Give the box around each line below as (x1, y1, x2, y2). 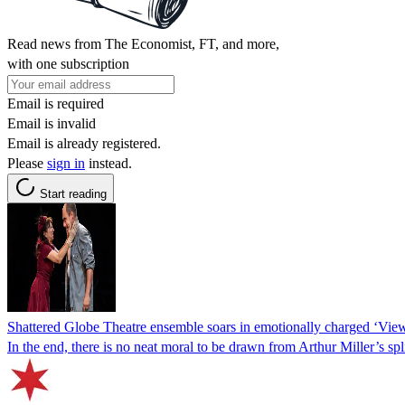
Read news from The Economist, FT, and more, (7, 35, 279, 52)
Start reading (40, 186, 107, 201)
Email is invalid (7, 115, 96, 131)
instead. (85, 155, 132, 171)
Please (7, 155, 47, 171)
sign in (47, 155, 85, 171)
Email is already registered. (7, 135, 161, 151)
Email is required (7, 95, 104, 111)
